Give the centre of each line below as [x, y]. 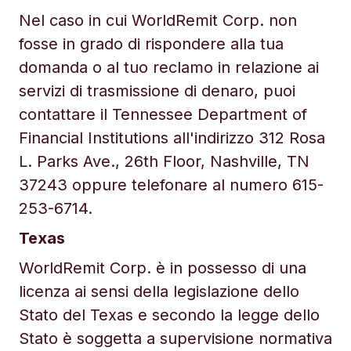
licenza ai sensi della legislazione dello [159, 291]
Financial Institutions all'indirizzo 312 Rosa [172, 138]
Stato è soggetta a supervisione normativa [175, 338]
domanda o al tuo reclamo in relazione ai [169, 67]
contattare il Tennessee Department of [163, 114]
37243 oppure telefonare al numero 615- [171, 185]
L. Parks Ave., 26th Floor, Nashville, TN [164, 161]
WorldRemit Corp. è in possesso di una [163, 268]
